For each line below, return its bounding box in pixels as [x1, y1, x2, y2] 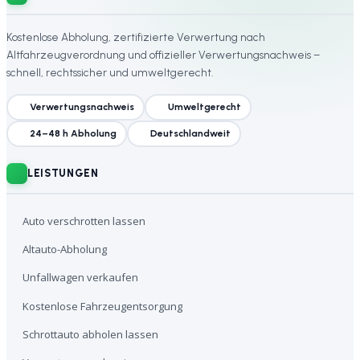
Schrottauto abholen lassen [22, 326, 159, 342]
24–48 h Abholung [29, 128, 117, 140]
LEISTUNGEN [27, 167, 99, 180]
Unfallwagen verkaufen [22, 270, 139, 285]
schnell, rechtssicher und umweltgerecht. [6, 65, 213, 79]
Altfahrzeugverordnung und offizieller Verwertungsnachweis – [6, 47, 320, 61]
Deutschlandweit [149, 128, 231, 140]
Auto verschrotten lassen [22, 214, 146, 229]
